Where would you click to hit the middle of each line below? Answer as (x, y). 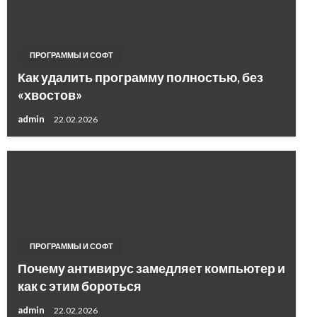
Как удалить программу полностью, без (140, 77)
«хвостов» (50, 95)
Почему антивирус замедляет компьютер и (151, 269)
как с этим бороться (80, 286)
